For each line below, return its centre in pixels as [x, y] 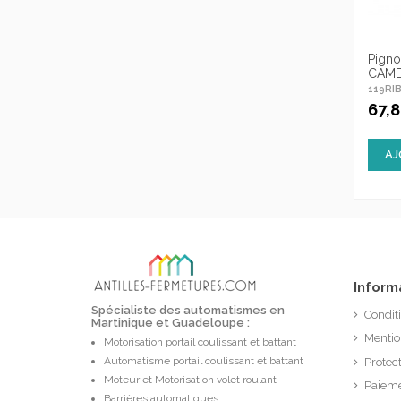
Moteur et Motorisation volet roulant [190, 380]
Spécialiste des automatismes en [188, 310]
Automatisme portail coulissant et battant [204, 361]
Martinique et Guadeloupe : [171, 322]
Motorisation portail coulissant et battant [200, 342]
